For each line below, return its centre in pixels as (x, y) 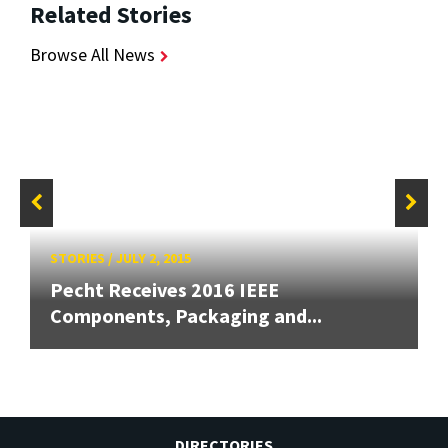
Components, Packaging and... (186, 316)
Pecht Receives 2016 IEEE (164, 290)
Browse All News (92, 55)
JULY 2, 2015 (153, 258)
